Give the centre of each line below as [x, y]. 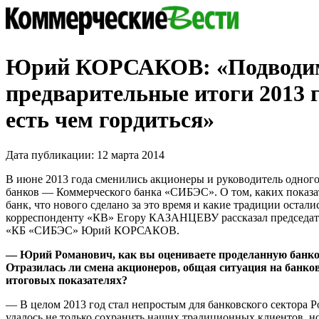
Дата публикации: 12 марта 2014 [85, 155]
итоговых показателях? [67, 280]
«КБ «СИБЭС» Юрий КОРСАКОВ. [93, 230]
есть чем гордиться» [110, 120]
